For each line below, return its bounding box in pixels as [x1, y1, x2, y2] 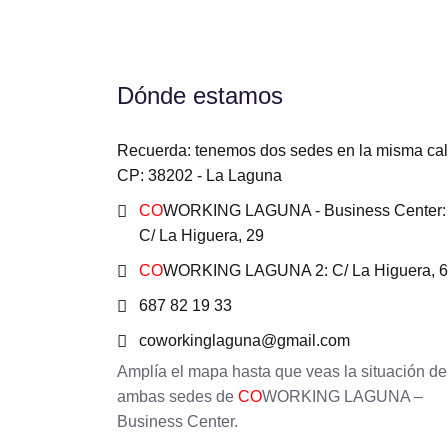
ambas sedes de [117, 388, 238, 405]
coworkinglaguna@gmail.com [139, 332, 350, 349]
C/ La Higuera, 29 [139, 227, 264, 244]
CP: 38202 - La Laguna [117, 167, 282, 184]
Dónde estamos [117, 82, 283, 109]
